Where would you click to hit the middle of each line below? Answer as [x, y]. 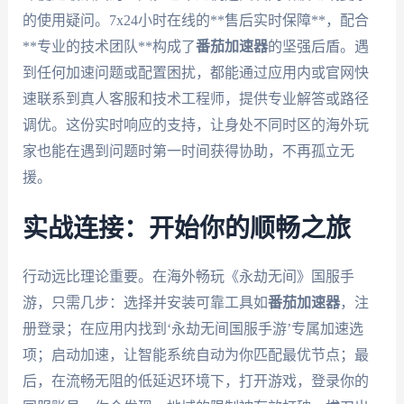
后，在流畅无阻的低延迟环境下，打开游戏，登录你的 [195, 381]
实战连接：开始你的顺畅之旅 [186, 230]
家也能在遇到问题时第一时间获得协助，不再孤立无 [188, 151]
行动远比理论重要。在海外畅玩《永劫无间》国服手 [188, 277]
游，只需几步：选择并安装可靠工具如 [145, 303]
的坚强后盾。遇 [318, 46]
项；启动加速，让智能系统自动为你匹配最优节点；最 [195, 355]
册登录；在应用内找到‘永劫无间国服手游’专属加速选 [193, 329]
